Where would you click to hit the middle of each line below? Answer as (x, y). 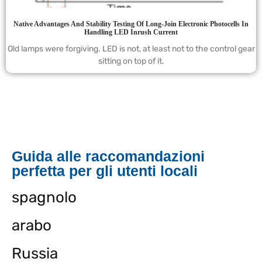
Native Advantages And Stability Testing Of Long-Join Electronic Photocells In (131, 24)
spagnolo (44, 198)
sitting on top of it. (131, 61)
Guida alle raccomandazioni (108, 156)
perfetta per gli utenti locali (105, 171)
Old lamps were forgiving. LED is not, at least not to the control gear (131, 49)
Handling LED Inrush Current (131, 32)
